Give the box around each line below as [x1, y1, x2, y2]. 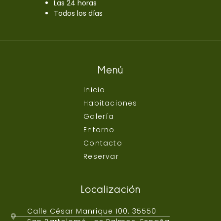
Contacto [83, 138, 122, 148]
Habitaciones [83, 98, 138, 109]
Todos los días [54, 8, 103, 19]
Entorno [83, 125, 115, 135]
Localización [80, 184, 141, 195]
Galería [83, 111, 114, 122]
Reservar [83, 151, 119, 162]
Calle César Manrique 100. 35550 [27, 206, 156, 217]
